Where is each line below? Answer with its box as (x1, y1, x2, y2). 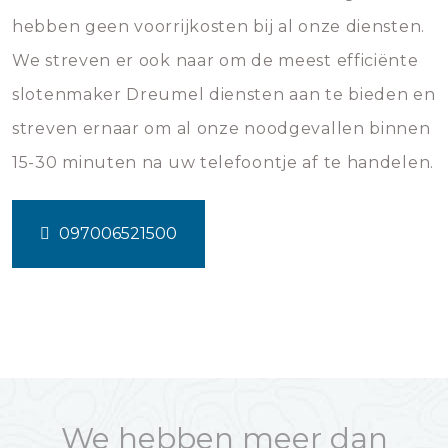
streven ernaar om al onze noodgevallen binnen (12, 119, 431, 138)
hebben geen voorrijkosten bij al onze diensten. (12, 17, 425, 36)
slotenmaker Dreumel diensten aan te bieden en (12, 85, 436, 104)
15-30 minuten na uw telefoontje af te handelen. (12, 153, 434, 172)
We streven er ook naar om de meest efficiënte (12, 51, 419, 70)
